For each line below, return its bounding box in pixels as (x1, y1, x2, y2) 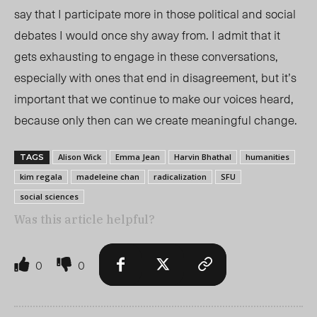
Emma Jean (115, 151, 160, 163)
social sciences (20, 191, 79, 202)
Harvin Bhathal (174, 151, 231, 163)
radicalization (154, 171, 207, 183)
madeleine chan (76, 171, 139, 183)
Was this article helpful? (14, 212, 155, 227)
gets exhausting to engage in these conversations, (14, 47, 278, 66)
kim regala (20, 171, 62, 183)
